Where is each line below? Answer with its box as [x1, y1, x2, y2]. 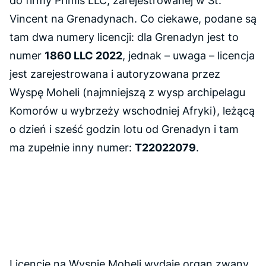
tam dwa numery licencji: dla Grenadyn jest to [9, 31, 239, 43]
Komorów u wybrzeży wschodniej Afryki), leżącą [9, 104, 255, 117]
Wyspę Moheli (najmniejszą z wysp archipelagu [9, 86, 245, 99]
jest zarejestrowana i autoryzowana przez [9, 68, 220, 80]
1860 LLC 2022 [45, 49, 122, 62]
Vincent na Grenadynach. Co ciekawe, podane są [9, 12, 256, 25]
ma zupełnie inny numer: [9, 141, 135, 154]
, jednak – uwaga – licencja [122, 49, 255, 62]
